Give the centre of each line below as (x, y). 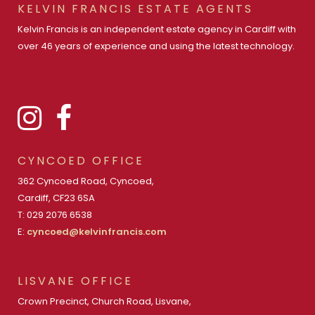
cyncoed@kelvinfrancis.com (97, 232)
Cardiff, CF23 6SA (56, 198)
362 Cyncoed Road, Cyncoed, (86, 181)
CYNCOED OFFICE (81, 161)
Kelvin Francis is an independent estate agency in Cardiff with (157, 30)
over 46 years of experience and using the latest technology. (156, 46)
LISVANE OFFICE (75, 281)
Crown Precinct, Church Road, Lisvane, (104, 302)
